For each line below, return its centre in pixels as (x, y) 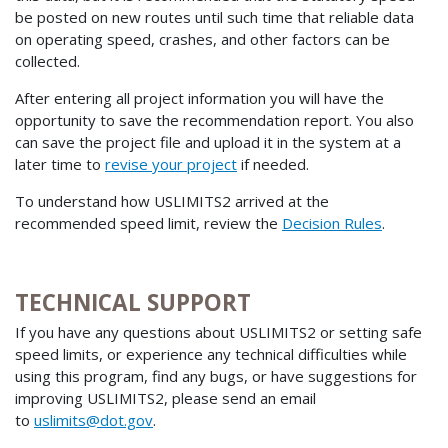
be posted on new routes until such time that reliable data (214, 16)
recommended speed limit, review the (148, 222)
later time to (60, 163)
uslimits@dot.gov (93, 420)
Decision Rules (332, 222)
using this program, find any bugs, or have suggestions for (216, 376)
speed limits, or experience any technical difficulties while (211, 354)
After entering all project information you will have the (199, 97)
